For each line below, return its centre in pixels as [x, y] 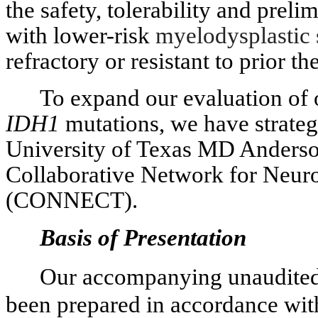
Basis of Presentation [143, 237]
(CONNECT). [72, 200]
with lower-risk [81, 35]
